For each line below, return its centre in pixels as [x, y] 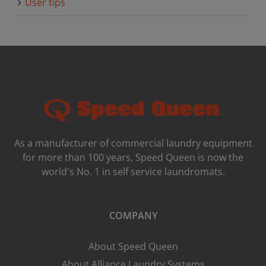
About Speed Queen [133, 247]
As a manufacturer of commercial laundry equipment [133, 143]
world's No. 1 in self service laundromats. [133, 172]
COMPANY [133, 216]
